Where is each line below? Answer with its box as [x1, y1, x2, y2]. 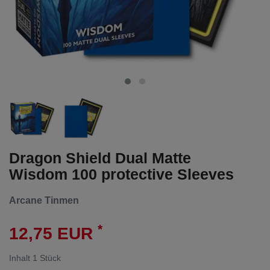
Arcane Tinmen [9, 195, 79, 206]
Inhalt [9, 253, 33, 263]
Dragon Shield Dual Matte [9, 149, 191, 166]
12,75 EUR [9, 224, 98, 243]
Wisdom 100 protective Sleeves [9, 165, 234, 183]
